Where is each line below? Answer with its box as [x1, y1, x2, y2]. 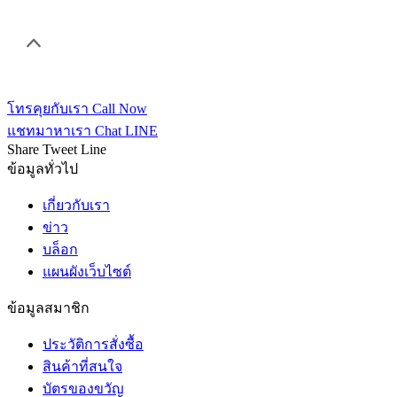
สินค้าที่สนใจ [43, 359, 122, 374]
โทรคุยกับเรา [7, 101, 89, 116]
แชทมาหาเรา [7, 123, 91, 138]
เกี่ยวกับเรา [43, 198, 110, 213]
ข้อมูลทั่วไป [7, 161, 78, 176]
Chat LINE [95, 123, 158, 138]
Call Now [92, 101, 147, 116]
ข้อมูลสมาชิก [7, 300, 90, 315]
